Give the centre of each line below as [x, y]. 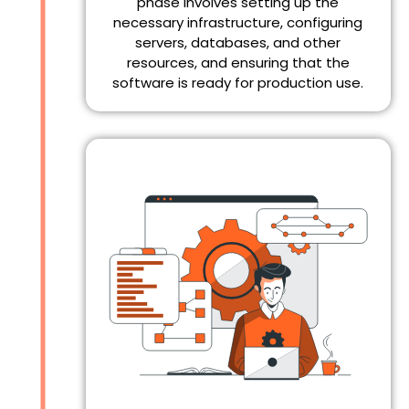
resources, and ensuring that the [238, 62]
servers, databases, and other [238, 42]
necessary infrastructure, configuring [238, 22]
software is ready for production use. [238, 82]
